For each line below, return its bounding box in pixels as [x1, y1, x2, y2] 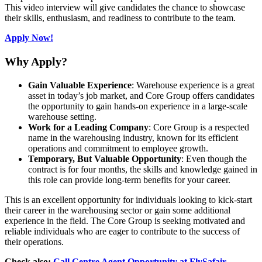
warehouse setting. [28, 112, 96, 122]
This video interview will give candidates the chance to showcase [5, 2, 245, 13]
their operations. [5, 237, 64, 247]
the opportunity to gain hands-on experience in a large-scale [28, 101, 247, 112]
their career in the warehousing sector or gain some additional [5, 205, 230, 216]
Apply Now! [5, 33, 53, 43]
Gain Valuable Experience [28, 80, 132, 91]
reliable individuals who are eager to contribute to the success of [5, 226, 240, 237]
